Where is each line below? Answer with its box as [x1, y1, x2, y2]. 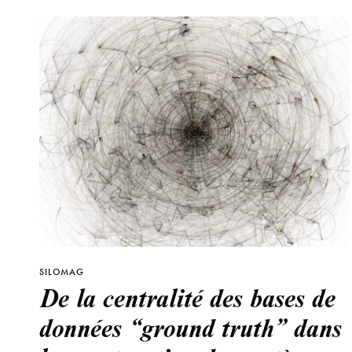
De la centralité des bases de [39, 280, 335, 315]
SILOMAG [39, 266, 84, 279]
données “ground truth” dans [39, 310, 342, 345]
